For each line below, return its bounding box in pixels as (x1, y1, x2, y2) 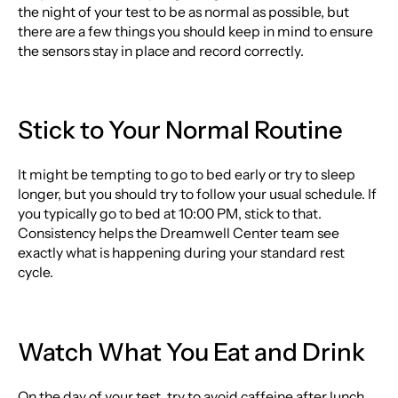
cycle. (17, 264, 53, 282)
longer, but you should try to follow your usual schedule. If (17, 186, 377, 203)
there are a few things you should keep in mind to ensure (17, 22, 373, 40)
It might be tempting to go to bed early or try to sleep (17, 166, 355, 184)
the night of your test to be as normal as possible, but (17, 3, 349, 20)
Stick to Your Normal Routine (17, 114, 343, 145)
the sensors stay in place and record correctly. (17, 42, 304, 60)
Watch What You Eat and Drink (17, 336, 365, 367)
